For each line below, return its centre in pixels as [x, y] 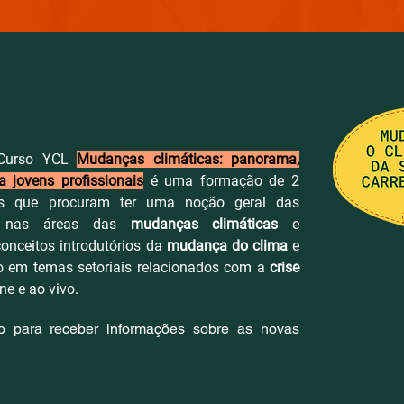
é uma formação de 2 [221, 180]
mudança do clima [227, 245]
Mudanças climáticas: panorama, [188, 159]
